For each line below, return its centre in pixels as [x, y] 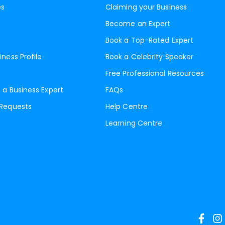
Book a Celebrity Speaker [150, 57]
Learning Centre [134, 123]
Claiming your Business [146, 7]
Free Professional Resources [155, 73]
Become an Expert [138, 24]
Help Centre [127, 106]
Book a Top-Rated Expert [150, 40]
